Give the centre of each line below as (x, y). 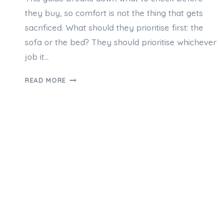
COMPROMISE (90, 148)
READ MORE (46, 80)
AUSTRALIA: (87, 101)
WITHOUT (82, 136)
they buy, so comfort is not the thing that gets (114, 13)
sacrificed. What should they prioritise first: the (114, 28)
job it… (37, 57)
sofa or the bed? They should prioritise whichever (121, 42)
